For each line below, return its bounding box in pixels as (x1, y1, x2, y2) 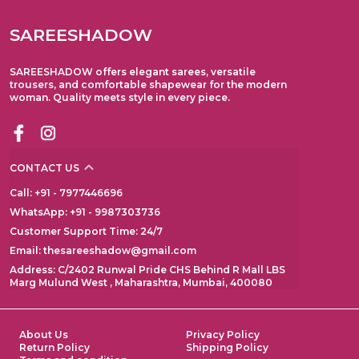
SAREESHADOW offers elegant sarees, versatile (10, 66, 256, 79)
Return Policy (19, 341, 90, 354)
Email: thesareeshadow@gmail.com (10, 244, 196, 257)
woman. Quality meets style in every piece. (10, 91, 230, 104)
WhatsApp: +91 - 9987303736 (10, 206, 160, 219)
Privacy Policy (186, 329, 260, 341)
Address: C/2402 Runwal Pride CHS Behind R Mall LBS (10, 264, 285, 276)
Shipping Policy (186, 341, 268, 354)
